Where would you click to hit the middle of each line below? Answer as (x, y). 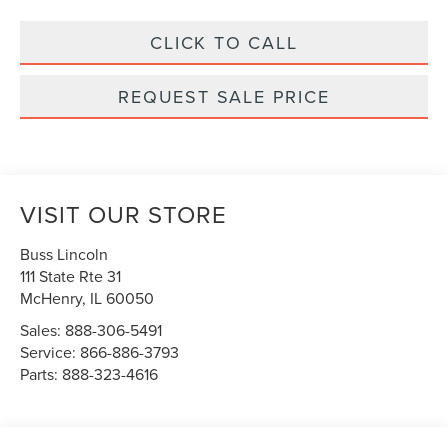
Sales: (43, 329)
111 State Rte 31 (71, 275)
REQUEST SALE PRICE (224, 96)
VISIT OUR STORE (124, 213)
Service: (50, 351)
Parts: (41, 373)
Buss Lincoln (64, 253)
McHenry (51, 297)
